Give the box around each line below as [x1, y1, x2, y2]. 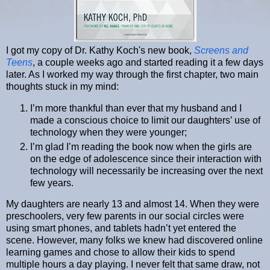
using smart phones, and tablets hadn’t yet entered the [6, 223, 236, 234]
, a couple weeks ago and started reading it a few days [33, 57, 263, 67]
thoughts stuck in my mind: [6, 81, 119, 92]
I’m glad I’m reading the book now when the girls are [30, 141, 252, 152]
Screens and [194, 45, 248, 55]
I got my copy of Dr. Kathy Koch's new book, [6, 45, 194, 55]
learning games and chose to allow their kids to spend [6, 247, 235, 258]
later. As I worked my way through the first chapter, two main [6, 69, 259, 80]
